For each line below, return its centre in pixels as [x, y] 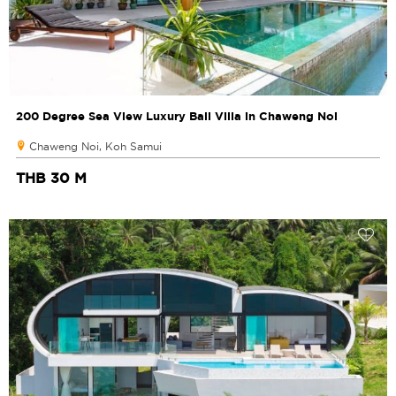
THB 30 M [51, 177]
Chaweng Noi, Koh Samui [95, 146]
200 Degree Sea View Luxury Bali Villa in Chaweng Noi [177, 115]
